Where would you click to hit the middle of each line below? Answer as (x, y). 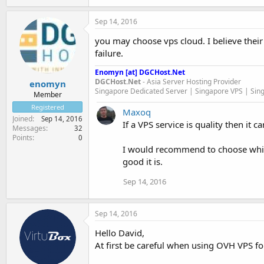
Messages (29, 128)
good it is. (143, 161)
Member (47, 95)
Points (22, 138)
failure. (109, 53)
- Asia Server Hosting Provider (191, 81)
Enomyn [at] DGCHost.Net (140, 72)
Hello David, (120, 232)
